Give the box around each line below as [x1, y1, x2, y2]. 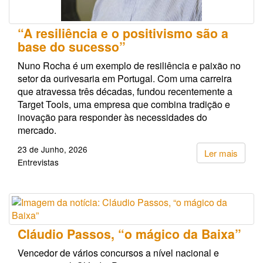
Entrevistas [18, 156, 59, 168]
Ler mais [204, 146, 238, 159]
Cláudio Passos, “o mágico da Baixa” [18, 224, 241, 243]
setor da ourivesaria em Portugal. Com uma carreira [18, 71, 232, 85]
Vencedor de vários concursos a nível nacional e [18, 245, 219, 259]
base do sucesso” [18, 37, 129, 56]
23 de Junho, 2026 [18, 143, 87, 155]
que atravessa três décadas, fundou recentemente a [18, 84, 232, 98]
